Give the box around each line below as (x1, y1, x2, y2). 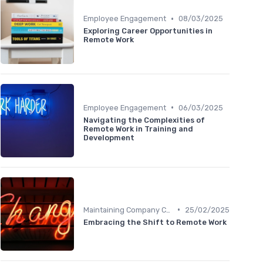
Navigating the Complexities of (83, 115, 205, 124)
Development (83, 133, 134, 142)
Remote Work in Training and (83, 124, 193, 133)
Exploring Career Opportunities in (83, 26, 213, 36)
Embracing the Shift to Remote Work (83, 217, 227, 227)
